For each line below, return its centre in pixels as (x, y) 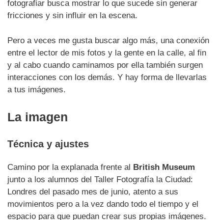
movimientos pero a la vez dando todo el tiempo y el (103, 204)
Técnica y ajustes (48, 144)
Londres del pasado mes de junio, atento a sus (93, 192)
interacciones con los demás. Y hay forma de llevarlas (107, 77)
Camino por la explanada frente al (70, 167)
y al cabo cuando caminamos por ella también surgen (105, 65)
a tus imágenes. (37, 89)
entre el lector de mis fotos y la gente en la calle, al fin (107, 53)
